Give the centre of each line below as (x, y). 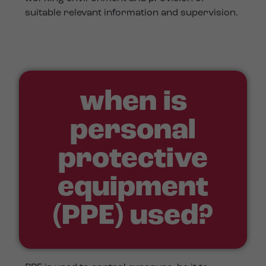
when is (133, 102)
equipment (133, 188)
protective (133, 159)
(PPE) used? (133, 216)
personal (133, 131)
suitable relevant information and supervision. (132, 13)
